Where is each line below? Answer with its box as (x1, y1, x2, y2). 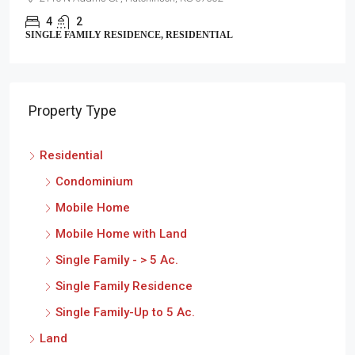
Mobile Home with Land (55, 227, 187, 242)
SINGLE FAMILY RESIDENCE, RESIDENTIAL (25, 29, 233, 41)
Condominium (55, 174, 133, 189)
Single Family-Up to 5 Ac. (55, 305, 195, 320)
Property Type (29, 102, 116, 120)
